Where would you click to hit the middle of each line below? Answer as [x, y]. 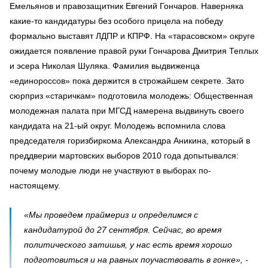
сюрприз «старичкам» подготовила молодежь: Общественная [131, 95]
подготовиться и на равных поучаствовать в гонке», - [136, 259]
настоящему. [35, 185]
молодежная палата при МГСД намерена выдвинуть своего [127, 110]
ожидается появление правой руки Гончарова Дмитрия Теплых [134, 51]
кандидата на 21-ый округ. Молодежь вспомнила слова [118, 125]
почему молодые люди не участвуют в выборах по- [110, 170]
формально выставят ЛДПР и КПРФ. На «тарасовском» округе [132, 36]
